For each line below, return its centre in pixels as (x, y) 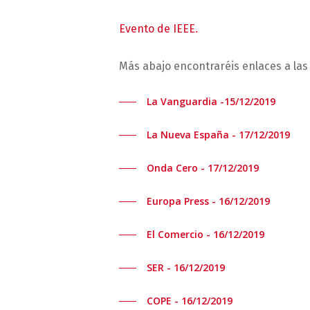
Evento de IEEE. (159, 29)
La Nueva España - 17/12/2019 (219, 135)
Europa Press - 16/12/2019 (209, 201)
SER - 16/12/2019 (186, 268)
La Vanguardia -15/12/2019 (211, 102)
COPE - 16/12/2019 (190, 301)
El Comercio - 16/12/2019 (206, 235)
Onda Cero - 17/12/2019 (203, 168)
